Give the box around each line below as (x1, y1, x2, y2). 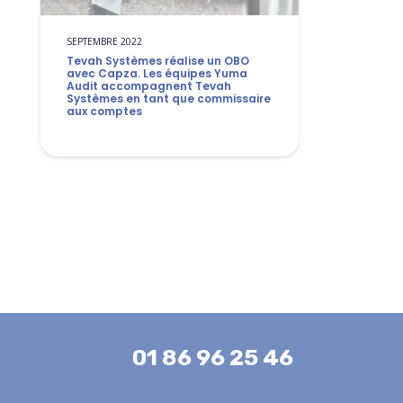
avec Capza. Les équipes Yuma (66, 65, 247, 81)
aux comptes (66, 103, 142, 119)
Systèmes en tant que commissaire (66, 90, 271, 106)
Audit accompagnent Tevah (66, 77, 231, 94)
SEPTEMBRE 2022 (66, 34, 142, 48)
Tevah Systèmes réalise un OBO (66, 52, 249, 68)
